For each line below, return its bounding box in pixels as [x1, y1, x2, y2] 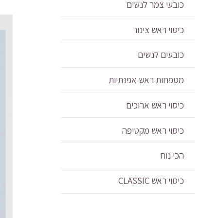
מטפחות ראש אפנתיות [108, 74, 184, 86]
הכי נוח [160, 149, 184, 162]
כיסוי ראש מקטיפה [122, 124, 184, 136]
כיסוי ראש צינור [132, 23, 184, 36]
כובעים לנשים [137, 49, 184, 61]
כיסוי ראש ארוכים [126, 99, 184, 111]
